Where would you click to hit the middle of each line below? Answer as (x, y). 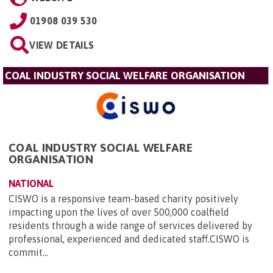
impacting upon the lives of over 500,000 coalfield (119, 212)
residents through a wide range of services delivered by (130, 226)
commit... (28, 253)
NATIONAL (31, 184)
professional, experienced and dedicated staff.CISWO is (129, 239)
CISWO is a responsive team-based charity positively (123, 199)
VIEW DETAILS (62, 45)
